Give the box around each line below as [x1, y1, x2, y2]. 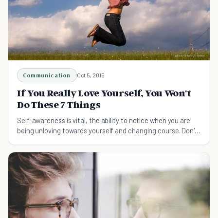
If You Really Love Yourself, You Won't [17, 87, 191, 99]
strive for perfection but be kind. [17, 136, 115, 145]
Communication [23, 71, 71, 79]
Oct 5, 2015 [76, 71, 105, 78]
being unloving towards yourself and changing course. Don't [17, 126, 198, 135]
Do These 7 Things [17, 98, 101, 110]
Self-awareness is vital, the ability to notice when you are [17, 115, 190, 125]
